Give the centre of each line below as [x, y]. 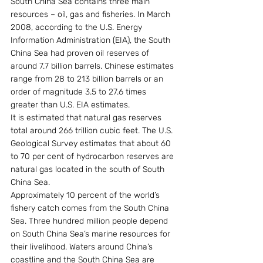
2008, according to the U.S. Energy [77, 27]
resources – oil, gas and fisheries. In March [92, 14]
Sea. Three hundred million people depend [90, 221]
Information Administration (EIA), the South [92, 40]
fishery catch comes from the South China [91, 208]
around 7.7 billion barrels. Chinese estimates [93, 66]
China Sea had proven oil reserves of [81, 53]
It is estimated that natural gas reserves [87, 118]
